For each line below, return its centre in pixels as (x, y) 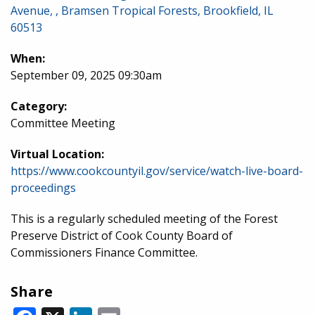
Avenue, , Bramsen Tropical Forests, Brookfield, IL (142, 11)
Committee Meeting (63, 123)
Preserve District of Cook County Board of (122, 236)
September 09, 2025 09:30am (86, 75)
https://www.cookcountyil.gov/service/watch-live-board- (157, 171)
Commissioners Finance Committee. (104, 252)
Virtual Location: (57, 154)
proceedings (43, 188)
